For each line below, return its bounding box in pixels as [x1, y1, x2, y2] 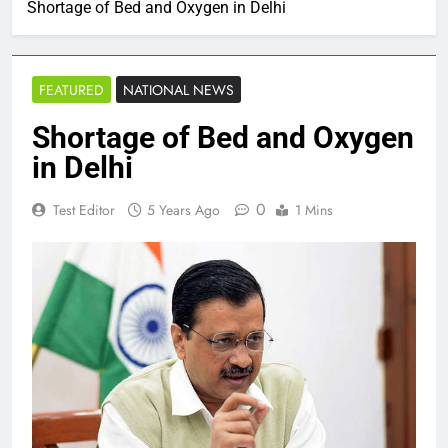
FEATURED [39, 80, 104, 100]
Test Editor [53, 200, 115, 220]
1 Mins [295, 200, 333, 220]
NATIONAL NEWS [123, 80, 234, 100]
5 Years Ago [147, 200, 220, 220]
